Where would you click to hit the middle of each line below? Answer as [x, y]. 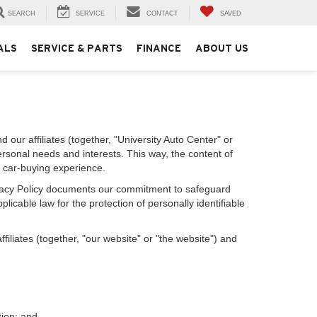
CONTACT [162, 14]
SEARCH [22, 14]
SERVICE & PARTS [77, 48]
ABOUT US [222, 48]
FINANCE [159, 48]
